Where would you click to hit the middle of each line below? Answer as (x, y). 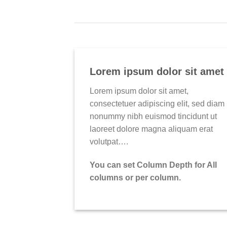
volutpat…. (109, 142)
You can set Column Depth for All (153, 165)
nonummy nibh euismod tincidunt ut (153, 117)
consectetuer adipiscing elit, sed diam (157, 104)
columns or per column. (135, 177)
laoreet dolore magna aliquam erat (151, 129)
